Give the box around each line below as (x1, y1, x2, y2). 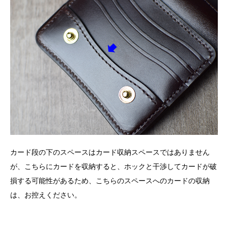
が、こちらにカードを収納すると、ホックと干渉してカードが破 (10, 162, 217, 171)
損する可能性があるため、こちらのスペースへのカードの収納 (10, 177, 210, 185)
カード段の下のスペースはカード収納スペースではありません (10, 148, 210, 157)
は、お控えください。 (10, 191, 81, 199)
